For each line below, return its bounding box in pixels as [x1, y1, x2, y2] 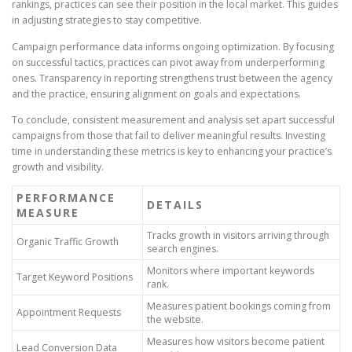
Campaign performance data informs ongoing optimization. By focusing [12, 39, 334, 53]
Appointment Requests [16, 305, 121, 319]
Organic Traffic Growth [16, 234, 119, 248]
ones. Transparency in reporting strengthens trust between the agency [12, 71, 332, 85]
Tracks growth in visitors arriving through [147, 228, 329, 242]
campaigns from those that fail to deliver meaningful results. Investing [12, 128, 325, 142]
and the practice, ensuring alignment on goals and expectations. [12, 86, 301, 101]
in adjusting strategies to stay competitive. [12, 13, 202, 27]
